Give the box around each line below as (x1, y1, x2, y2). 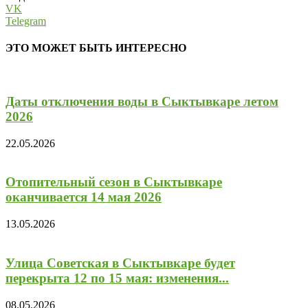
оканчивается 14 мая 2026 (5, 190, 162, 205)
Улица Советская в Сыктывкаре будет (5, 255, 235, 270)
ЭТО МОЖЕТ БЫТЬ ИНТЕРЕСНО (5, 41, 186, 54)
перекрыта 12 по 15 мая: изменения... (5, 270, 229, 285)
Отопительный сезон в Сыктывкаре (5, 175, 222, 190)
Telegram (5, 14, 46, 27)
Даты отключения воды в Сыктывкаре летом (5, 93, 278, 109)
